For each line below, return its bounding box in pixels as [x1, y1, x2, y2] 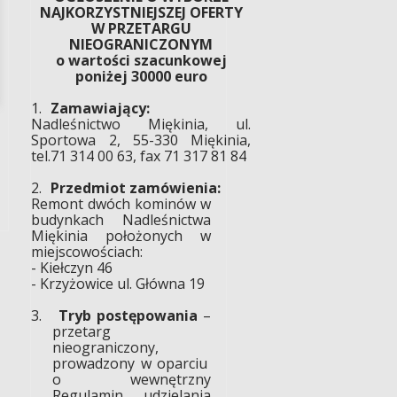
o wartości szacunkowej [55, 50, 227, 70]
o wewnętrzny [52, 369, 211, 389]
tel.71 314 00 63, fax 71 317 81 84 [31, 145, 247, 166]
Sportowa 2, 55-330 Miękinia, [31, 129, 251, 150]
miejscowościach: [31, 241, 144, 261]
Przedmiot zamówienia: [51, 177, 222, 198]
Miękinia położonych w [31, 225, 211, 245]
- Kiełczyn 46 [31, 257, 113, 277]
